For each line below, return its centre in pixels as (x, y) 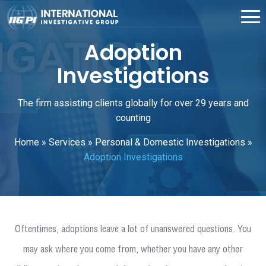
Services (67, 142)
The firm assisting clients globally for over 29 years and (133, 103)
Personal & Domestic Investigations (170, 142)
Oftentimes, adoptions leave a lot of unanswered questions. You (133, 229)
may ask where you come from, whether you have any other (133, 249)
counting (133, 118)
